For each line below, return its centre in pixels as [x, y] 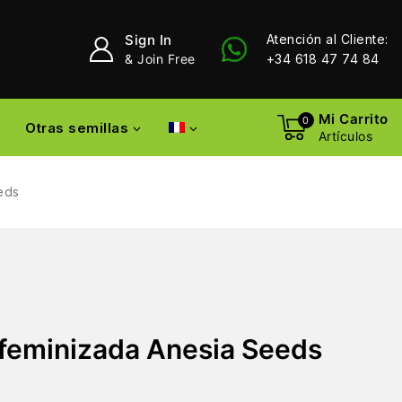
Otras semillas [77, 127]
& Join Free [160, 59]
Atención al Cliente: [327, 39]
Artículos [345, 135]
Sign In [149, 40]
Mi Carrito [353, 118]
